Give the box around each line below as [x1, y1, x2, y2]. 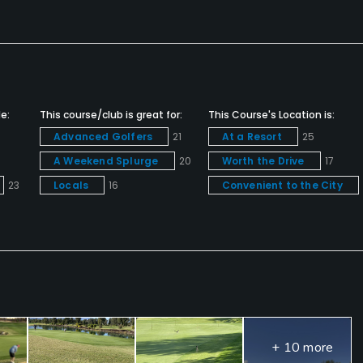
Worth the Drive [221, 154, 307, 169]
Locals [53, 178, 92, 193]
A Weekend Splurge [53, 154, 161, 169]
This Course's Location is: [207, 108, 335, 122]
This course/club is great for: [40, 108, 182, 122]
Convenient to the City [221, 178, 346, 193]
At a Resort [221, 130, 284, 144]
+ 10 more [271, 339, 334, 357]
